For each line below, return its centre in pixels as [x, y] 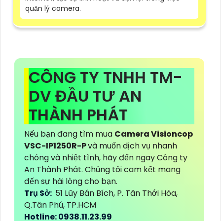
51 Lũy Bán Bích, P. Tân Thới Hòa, [115, 193]
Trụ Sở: [39, 193]
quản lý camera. [53, 8]
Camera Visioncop [154, 134]
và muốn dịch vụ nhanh [132, 146]
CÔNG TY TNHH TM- [106, 77]
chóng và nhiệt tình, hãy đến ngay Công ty [106, 157]
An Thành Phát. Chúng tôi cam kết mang [102, 169]
